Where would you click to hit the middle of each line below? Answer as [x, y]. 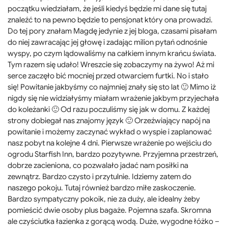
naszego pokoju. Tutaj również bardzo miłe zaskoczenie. [102, 188]
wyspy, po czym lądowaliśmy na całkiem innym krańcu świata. [112, 53]
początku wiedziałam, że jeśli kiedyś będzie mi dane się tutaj [107, 8]
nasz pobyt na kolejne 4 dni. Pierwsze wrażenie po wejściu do [110, 143]
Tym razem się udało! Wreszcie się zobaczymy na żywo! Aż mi [111, 64]
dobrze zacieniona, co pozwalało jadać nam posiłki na [98, 165]
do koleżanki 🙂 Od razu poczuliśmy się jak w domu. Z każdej [109, 109]
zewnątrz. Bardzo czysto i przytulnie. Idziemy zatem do [99, 176]
